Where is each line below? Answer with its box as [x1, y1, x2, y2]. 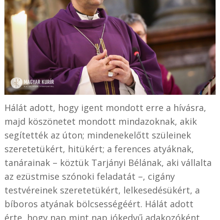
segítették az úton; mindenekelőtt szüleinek [4, 129, 191, 141]
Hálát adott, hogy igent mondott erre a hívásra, [4, 102, 206, 114]
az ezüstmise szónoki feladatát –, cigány [4, 170, 175, 183]
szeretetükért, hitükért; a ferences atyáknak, [4, 143, 194, 155]
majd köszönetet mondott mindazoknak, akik [4, 115, 197, 128]
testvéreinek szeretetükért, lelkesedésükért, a [4, 184, 200, 196]
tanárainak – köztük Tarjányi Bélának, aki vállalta [4, 157, 212, 169]
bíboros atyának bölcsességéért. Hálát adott [4, 198, 193, 210]
